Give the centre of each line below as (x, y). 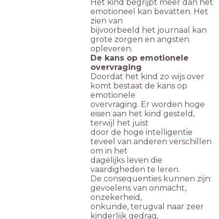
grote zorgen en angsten (140, 39)
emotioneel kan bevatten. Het (149, 11)
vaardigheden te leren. (135, 169)
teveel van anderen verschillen (151, 141)
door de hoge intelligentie (142, 132)
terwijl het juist (120, 123)
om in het (109, 151)
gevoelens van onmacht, (138, 188)
